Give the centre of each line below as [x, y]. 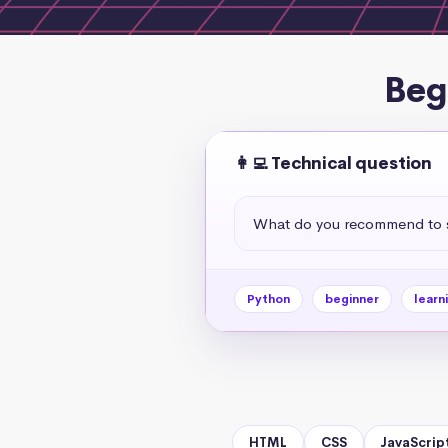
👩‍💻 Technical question [333, 163]
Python [268, 298]
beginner [351, 298]
